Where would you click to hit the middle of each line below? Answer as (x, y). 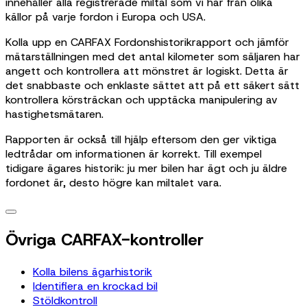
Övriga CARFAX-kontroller (105, 240)
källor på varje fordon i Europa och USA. (106, 17)
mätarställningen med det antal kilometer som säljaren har (153, 57)
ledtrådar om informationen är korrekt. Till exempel (134, 154)
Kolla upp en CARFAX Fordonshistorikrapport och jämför (147, 42)
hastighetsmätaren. (54, 114)
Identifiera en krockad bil (95, 286)
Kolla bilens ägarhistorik (93, 272)
